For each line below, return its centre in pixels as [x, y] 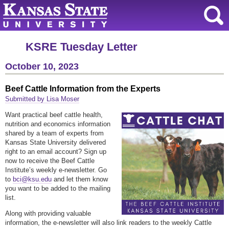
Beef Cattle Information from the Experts [83, 89]
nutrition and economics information [58, 124]
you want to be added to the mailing [58, 189]
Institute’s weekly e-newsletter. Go [56, 170]
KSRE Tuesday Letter [82, 47]
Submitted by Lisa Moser [42, 99]
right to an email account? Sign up [56, 152]
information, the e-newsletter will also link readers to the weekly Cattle [108, 223]
